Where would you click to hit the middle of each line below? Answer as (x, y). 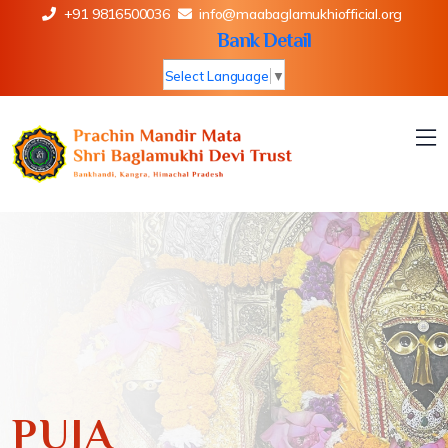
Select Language (216, 75)
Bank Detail (264, 40)
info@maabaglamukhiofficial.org (301, 14)
